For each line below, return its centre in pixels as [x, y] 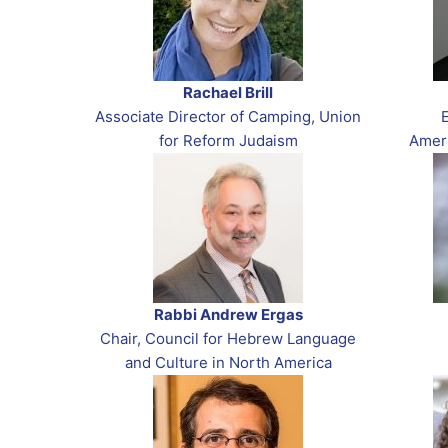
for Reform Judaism [228, 141]
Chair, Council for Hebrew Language [228, 339]
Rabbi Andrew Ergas [228, 315]
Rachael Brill [228, 93]
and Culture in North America [228, 363]
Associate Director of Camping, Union [228, 117]
